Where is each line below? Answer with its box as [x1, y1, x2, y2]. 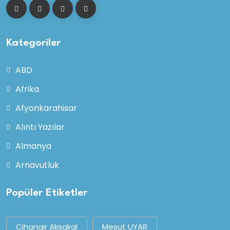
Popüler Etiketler [6, 188, 87, 199]
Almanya [15, 140, 51, 152]
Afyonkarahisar [15, 102, 77, 114]
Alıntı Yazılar [15, 121, 65, 133]
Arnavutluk [15, 159, 59, 171]
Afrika [15, 83, 39, 95]
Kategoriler [6, 38, 61, 48]
